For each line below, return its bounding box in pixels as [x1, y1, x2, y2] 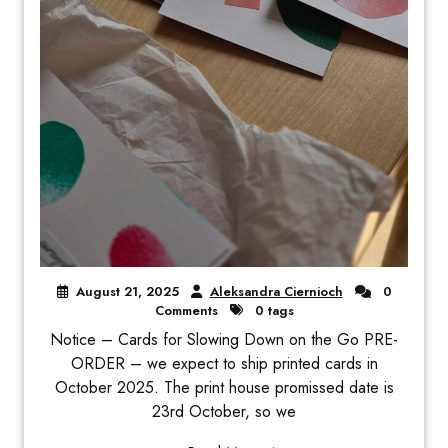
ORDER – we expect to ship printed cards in [70, 351, 378, 375]
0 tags [250, 300, 294, 320]
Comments [154, 300, 218, 320]
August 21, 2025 [75, 281, 179, 301]
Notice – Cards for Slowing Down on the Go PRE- [50, 327, 398, 351]
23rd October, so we [152, 399, 296, 423]
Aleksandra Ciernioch [209, 281, 343, 301]
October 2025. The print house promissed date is [54, 375, 394, 399]
